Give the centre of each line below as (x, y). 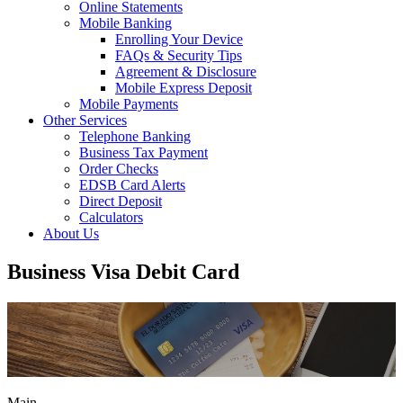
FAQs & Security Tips (179, 55)
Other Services (85, 120)
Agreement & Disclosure (186, 72)
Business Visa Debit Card (123, 271)
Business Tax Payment (143, 152)
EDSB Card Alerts (132, 185)
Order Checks (119, 169)
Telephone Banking (135, 136)
